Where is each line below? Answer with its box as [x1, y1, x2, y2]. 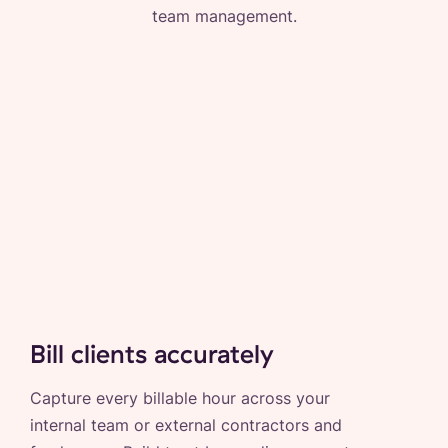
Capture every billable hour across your [30, 388, 330, 408]
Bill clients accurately [30, 337, 274, 369]
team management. [151, 6, 297, 27]
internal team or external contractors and [30, 415, 342, 435]
